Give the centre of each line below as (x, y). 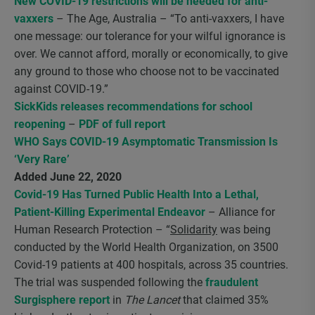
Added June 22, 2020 (68, 177)
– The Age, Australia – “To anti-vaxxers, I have (169, 19)
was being (244, 230)
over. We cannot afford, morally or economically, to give (151, 54)
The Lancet (152, 300)
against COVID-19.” (61, 89)
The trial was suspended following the (110, 282)
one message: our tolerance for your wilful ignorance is (150, 36)
